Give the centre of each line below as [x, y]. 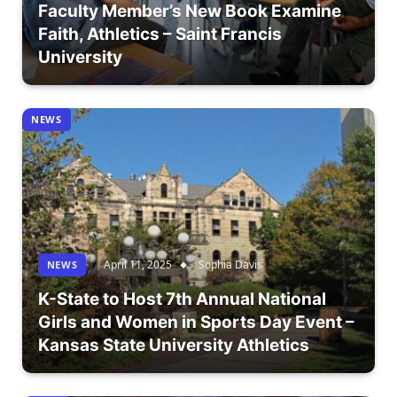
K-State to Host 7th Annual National [182, 300]
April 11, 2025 [138, 265]
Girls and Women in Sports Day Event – [196, 323]
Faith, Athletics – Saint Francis [160, 35]
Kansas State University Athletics [173, 346]
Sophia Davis [231, 265]
